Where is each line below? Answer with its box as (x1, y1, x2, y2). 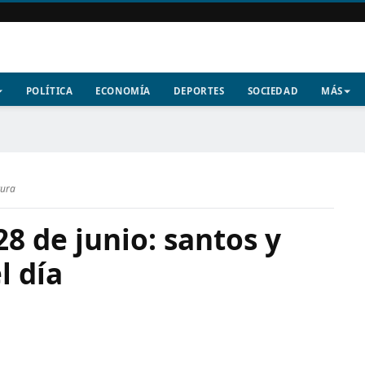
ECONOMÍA (95, 85, 151, 97)
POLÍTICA (25, 85, 73, 97)
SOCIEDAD (247, 85, 299, 97)
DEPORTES (173, 85, 225, 97)
